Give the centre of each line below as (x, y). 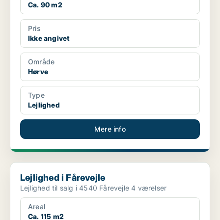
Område (41, 62)
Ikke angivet (49, 38)
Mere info (110, 129)
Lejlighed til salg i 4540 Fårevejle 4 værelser (149, 188)
